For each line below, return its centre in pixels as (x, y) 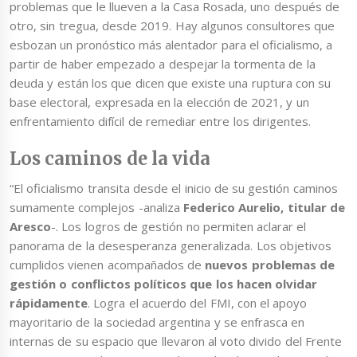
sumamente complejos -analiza (96, 208)
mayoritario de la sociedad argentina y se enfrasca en (157, 322)
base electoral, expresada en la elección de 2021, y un (159, 102)
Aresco (30, 227)
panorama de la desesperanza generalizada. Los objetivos (171, 246)
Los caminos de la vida (110, 159)
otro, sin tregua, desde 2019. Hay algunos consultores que (173, 25)
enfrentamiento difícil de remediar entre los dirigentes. (160, 121)
